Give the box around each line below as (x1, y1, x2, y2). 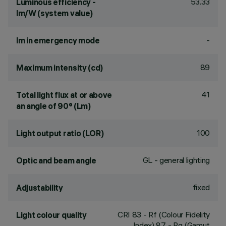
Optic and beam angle (16, 155, 96, 165)
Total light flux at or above (16, 90, 112, 100)
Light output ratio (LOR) (16, 128, 104, 138)
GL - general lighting (142, 155, 210, 165)
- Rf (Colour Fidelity (141, 209, 210, 219)
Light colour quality (16, 210, 87, 220)
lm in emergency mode (16, 35, 100, 45)
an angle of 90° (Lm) (16, 101, 91, 111)
